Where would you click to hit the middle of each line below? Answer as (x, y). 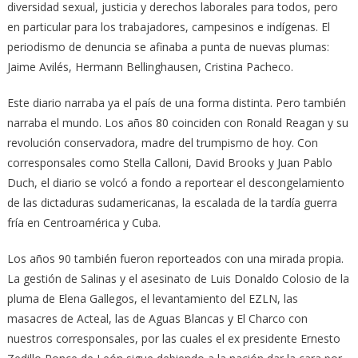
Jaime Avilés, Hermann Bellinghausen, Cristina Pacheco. (150, 66)
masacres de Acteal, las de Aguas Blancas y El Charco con (157, 318)
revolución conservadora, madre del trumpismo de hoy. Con (162, 142)
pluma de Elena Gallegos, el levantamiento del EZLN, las (152, 298)
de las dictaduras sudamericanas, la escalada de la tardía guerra (172, 202)
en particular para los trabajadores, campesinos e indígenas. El (168, 26)
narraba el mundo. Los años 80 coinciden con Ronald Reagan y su (177, 122)
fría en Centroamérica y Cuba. (84, 222)
